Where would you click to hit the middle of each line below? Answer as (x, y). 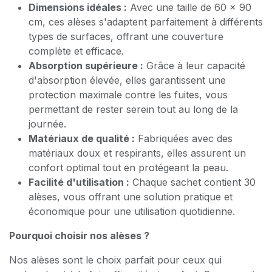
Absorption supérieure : (86, 65)
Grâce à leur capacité (194, 65)
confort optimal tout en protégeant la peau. (128, 167)
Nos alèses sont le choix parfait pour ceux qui (115, 260)
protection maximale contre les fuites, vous (128, 94)
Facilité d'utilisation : (79, 182)
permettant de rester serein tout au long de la (133, 109)
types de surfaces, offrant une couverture (126, 36)
